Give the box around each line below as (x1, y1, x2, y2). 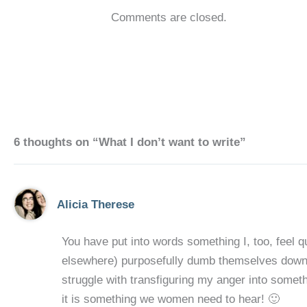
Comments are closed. (111, 11, 227, 25)
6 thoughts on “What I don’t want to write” (14, 135, 246, 149)
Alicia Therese (57, 197, 135, 211)
